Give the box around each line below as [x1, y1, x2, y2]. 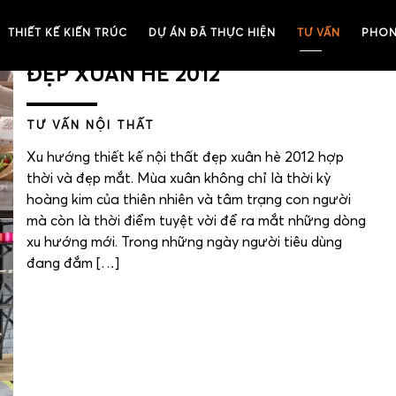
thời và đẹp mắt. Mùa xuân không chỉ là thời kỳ [27, 171, 331, 186]
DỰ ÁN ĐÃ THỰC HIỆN [148, 28, 276, 39]
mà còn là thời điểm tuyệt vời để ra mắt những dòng [27, 214, 366, 228]
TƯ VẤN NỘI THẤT [27, 120, 155, 132]
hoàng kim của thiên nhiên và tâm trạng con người [27, 193, 351, 207]
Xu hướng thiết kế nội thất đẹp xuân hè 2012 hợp [27, 150, 344, 164]
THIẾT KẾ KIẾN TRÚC [8, 28, 127, 39]
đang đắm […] [27, 256, 119, 270]
